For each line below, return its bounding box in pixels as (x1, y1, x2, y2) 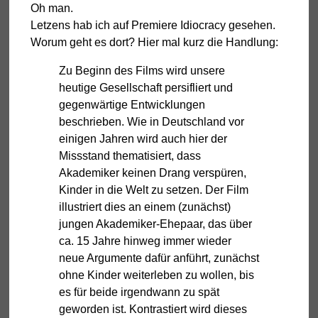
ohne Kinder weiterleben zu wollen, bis (59, 268, 254, 281)
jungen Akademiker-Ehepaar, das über (59, 217, 252, 230)
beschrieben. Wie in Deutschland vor (59, 115, 244, 128)
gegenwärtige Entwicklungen (59, 98, 205, 111)
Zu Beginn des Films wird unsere (59, 64, 225, 77)
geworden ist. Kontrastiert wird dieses (59, 302, 247, 315)
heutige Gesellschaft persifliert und (59, 81, 233, 94)
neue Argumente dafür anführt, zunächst (59, 251, 259, 264)
